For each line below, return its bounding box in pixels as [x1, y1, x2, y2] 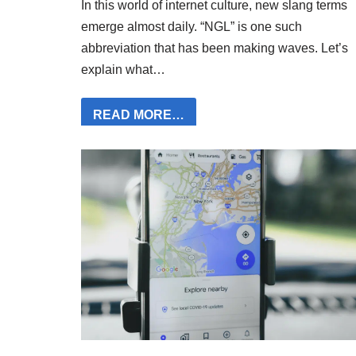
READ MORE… [93, 108, 184, 122]
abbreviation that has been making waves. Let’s [81, 41, 348, 56]
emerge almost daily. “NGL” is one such [81, 20, 302, 34]
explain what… [81, 63, 168, 77]
